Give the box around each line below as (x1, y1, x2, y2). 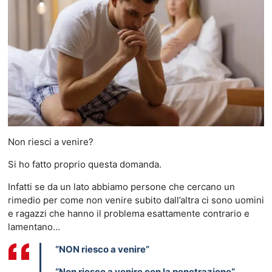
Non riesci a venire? (7, 135, 93, 148)
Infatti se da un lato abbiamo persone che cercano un (7, 180, 235, 192)
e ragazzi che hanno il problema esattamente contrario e (7, 207, 250, 219)
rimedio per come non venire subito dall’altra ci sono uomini (7, 194, 264, 206)
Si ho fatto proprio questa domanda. (7, 158, 161, 170)
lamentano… (7, 220, 60, 233)
